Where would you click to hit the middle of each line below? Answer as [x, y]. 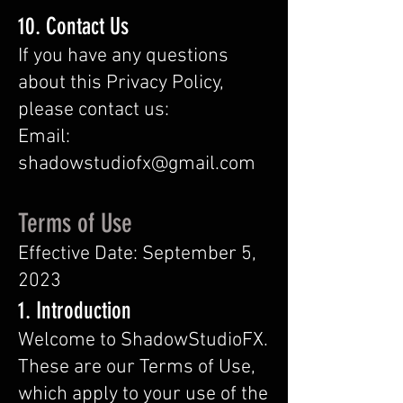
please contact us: [94, 110]
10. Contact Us [73, 27]
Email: [44, 137]
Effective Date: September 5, [137, 254]
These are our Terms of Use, [137, 367]
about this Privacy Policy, [121, 83]
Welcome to [69, 340]
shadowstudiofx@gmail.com [137, 164]
